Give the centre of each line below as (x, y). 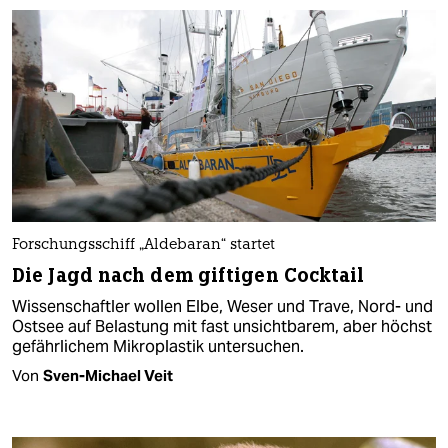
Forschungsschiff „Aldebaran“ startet (143, 245)
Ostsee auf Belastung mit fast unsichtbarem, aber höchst (222, 326)
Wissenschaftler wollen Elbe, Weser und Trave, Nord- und (222, 306)
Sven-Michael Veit (108, 375)
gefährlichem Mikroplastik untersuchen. (158, 346)
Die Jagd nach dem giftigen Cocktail (188, 275)
